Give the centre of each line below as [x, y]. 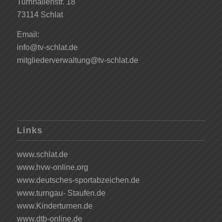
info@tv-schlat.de [47, 47]
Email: [28, 34]
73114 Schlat [40, 15]
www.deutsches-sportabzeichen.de [78, 180]
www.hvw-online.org [52, 167]
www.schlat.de [42, 155]
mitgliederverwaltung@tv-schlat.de [77, 60]
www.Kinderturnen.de [55, 206]
